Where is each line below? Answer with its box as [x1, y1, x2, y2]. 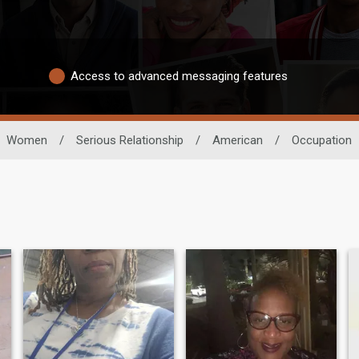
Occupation [291, 132, 352, 147]
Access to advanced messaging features [71, 69, 288, 84]
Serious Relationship [75, 132, 184, 147]
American [212, 132, 263, 147]
